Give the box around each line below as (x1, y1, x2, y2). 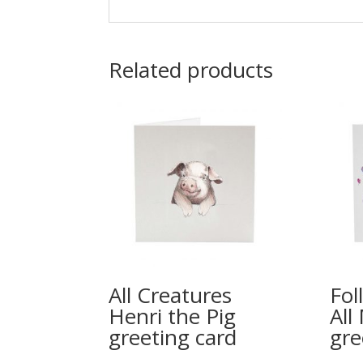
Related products (109, 55, 274, 84)
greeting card (109, 322, 237, 352)
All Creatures (109, 280, 233, 310)
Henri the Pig (109, 301, 237, 331)
